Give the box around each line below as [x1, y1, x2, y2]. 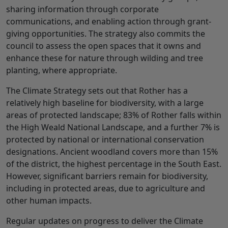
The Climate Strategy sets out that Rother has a [6, 84, 188, 96]
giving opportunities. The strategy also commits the [6, 27, 205, 39]
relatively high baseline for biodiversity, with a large [6, 97, 204, 108]
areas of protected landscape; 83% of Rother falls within [6, 109, 221, 121]
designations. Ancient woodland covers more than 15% [6, 146, 218, 157]
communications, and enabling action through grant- [6, 15, 211, 27]
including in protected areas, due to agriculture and [6, 182, 205, 194]
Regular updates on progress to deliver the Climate [6, 215, 203, 226]
